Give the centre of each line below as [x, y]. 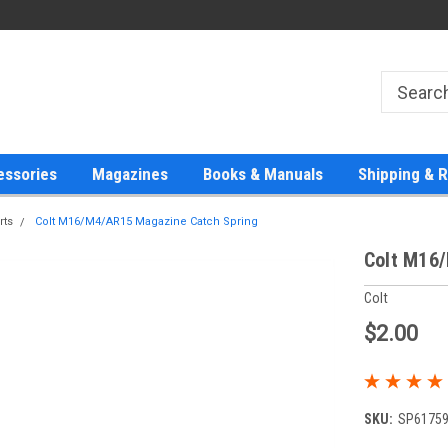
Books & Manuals [263, 174]
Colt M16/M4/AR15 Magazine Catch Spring [146, 221]
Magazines [130, 174]
